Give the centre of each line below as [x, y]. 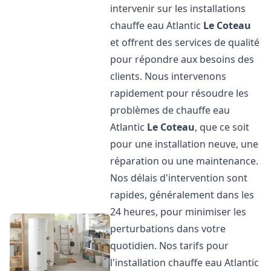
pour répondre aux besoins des [182, 59]
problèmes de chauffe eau [170, 110]
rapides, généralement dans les [182, 195]
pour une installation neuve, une [184, 144]
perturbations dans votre [168, 229]
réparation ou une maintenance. [184, 161]
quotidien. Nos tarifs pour [170, 246]
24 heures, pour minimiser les [178, 212]
